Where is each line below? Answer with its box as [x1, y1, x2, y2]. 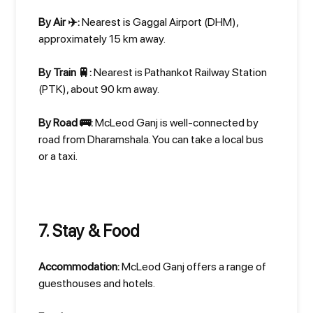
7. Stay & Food [38, 221, 140, 241]
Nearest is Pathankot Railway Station [92, 66, 267, 79]
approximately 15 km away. [38, 32, 166, 45]
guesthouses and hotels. [38, 277, 155, 290]
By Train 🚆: [38, 66, 92, 79]
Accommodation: [38, 260, 119, 273]
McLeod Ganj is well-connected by [93, 116, 259, 129]
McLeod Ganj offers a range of [119, 260, 266, 273]
